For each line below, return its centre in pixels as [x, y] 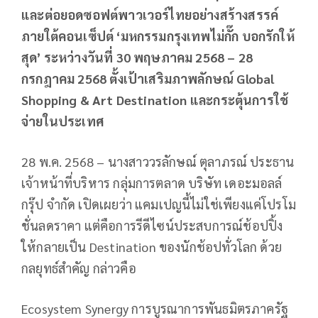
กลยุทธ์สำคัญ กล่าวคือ [79, 268]
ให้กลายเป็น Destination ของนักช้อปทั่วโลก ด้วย [152, 246]
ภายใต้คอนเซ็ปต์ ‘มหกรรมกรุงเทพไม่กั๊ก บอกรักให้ [158, 35]
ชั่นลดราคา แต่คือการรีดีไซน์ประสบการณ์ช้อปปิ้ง [152, 225]
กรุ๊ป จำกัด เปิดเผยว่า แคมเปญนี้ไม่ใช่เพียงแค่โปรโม [159, 204]
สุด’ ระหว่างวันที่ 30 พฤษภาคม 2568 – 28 [137, 57]
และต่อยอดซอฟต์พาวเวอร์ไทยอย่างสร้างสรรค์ [150, 14]
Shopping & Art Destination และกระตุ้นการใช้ [155, 99]
